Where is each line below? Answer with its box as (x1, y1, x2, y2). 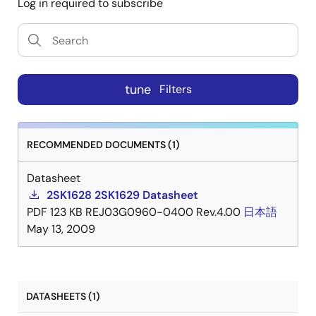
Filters (159, 82, 192, 97)
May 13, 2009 (27, 221, 95, 236)
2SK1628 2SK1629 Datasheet (47, 188, 198, 202)
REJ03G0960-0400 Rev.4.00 (85, 205, 241, 219)
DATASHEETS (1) (26, 290, 100, 303)
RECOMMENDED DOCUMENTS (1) (27, 138, 180, 151)
